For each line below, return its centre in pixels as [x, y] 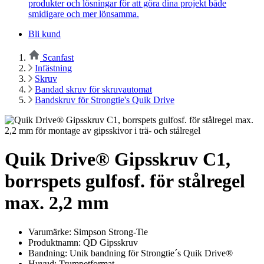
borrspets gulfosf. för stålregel [125, 181]
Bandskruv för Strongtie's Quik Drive [105, 100]
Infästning [53, 68]
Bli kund [44, 34]
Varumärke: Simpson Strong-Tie [88, 232]
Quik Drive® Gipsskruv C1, [118, 159]
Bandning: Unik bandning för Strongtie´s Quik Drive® [131, 253]
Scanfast [58, 57]
